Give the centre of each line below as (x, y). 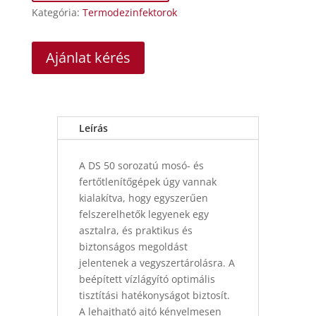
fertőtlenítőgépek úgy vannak (147, 182)
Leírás (93, 128)
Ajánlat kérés (88, 58)
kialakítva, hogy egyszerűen (143, 198)
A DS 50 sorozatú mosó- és (141, 166)
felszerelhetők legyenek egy (144, 214)
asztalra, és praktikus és (135, 231)
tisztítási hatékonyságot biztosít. (154, 296)
